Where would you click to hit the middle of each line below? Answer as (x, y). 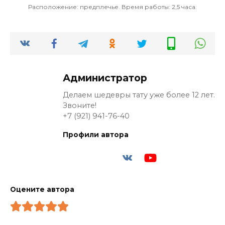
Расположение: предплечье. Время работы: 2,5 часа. (113, 7)
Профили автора (96, 135)
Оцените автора (42, 189)
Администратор (105, 78)
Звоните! (80, 106)
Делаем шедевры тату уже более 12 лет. (139, 95)
